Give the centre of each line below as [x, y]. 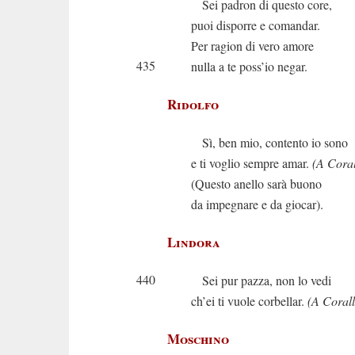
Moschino [198, 339]
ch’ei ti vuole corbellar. [249, 301]
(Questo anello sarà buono [256, 183]
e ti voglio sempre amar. [252, 163]
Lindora [194, 242]
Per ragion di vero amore [252, 46]
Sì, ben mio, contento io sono [269, 142]
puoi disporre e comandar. [256, 25]
